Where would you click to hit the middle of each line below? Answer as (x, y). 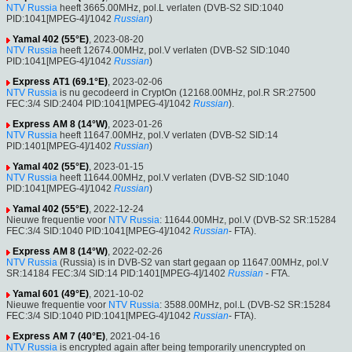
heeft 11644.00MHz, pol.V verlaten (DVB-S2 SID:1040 (173, 178)
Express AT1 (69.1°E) (60, 82)
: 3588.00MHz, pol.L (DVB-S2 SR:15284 (245, 305)
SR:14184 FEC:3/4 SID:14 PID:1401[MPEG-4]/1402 (116, 274)
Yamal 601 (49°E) (51, 294)
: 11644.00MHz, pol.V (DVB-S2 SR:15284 (248, 220)
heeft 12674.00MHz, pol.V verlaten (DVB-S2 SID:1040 (174, 51)
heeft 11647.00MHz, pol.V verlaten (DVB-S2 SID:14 (168, 136)
